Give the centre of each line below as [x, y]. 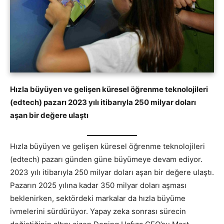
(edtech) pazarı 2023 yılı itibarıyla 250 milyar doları [103, 102]
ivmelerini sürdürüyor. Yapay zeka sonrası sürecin [98, 211]
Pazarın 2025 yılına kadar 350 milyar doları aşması [98, 185]
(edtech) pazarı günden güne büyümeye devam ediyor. [106, 159]
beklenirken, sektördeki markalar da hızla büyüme [98, 198]
